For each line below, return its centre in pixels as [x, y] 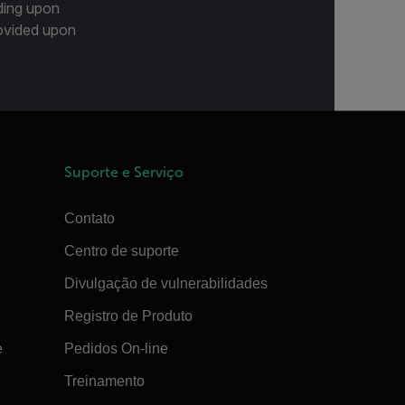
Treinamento [104, 381]
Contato [89, 218]
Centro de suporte [121, 250]
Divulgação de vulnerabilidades [165, 283]
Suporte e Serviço [123, 172]
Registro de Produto [128, 316]
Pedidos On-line [116, 348]
